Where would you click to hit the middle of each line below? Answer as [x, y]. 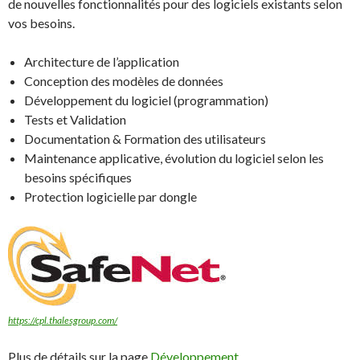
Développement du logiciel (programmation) [146, 100]
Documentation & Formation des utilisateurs [145, 138]
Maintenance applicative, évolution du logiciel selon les [174, 157]
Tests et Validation [75, 119]
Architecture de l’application [102, 61]
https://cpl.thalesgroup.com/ [63, 320]
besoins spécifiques [78, 177]
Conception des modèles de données [124, 80]
